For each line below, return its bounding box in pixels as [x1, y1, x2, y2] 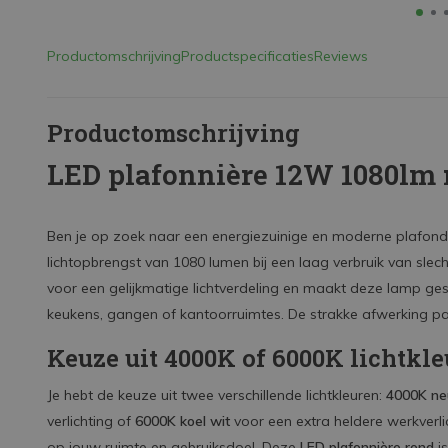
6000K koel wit [135, 412, 230, 430]
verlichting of [47, 412, 135, 430]
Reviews [314, 47, 368, 65]
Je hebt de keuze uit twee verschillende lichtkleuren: [47, 386, 386, 404]
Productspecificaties [181, 47, 314, 65]
